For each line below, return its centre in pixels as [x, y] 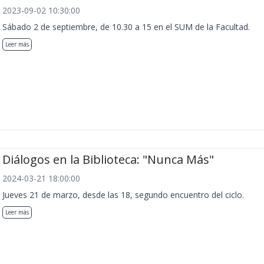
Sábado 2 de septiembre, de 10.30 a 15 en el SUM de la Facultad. [126, 27]
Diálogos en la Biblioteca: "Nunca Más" [108, 160]
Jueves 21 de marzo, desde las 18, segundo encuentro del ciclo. [123, 195]
